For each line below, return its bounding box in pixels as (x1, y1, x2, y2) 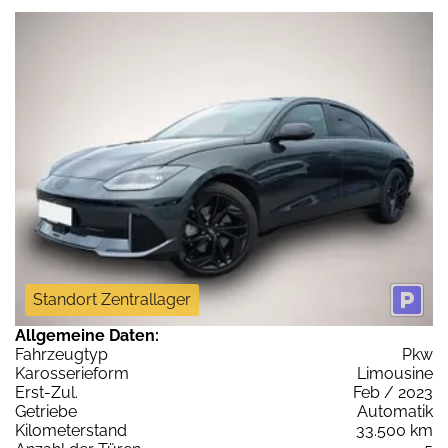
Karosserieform (15, 363, 129, 383)
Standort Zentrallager (33, 289, 191, 309)
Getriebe (15, 401, 77, 421)
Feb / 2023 (353, 382, 433, 402)
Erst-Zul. (15, 382, 78, 402)
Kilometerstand (15, 420, 127, 440)
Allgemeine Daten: (15, 325, 159, 345)
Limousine (357, 363, 433, 383)
